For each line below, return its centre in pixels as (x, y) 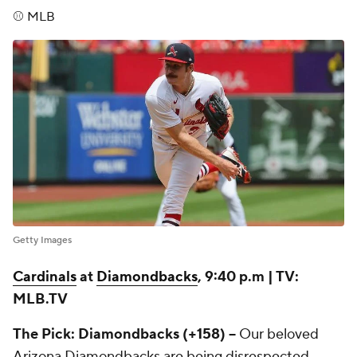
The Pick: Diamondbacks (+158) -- (126, 335)
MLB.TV (40, 300)
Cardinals (45, 277)
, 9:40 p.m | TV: (248, 277)
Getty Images (42, 241)
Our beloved (279, 335)
